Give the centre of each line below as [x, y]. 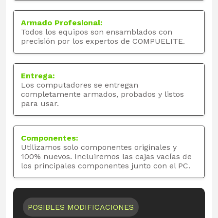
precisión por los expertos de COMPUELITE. [103, 41]
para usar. [40, 104]
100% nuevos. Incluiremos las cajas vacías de [106, 157]
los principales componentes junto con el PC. [106, 166]
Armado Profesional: [62, 23]
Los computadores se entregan [80, 85]
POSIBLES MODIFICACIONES [81, 207]
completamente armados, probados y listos [102, 94]
